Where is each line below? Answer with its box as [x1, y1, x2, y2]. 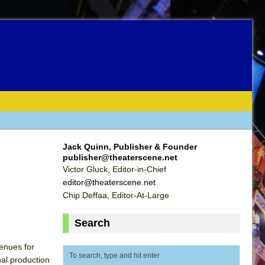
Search [75, 216, 110, 229]
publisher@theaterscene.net [63, 152, 177, 162]
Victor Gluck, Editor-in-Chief [63, 164, 166, 174]
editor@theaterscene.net [63, 177, 156, 187]
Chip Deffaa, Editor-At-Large [63, 190, 169, 200]
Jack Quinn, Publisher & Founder [63, 141, 197, 151]
